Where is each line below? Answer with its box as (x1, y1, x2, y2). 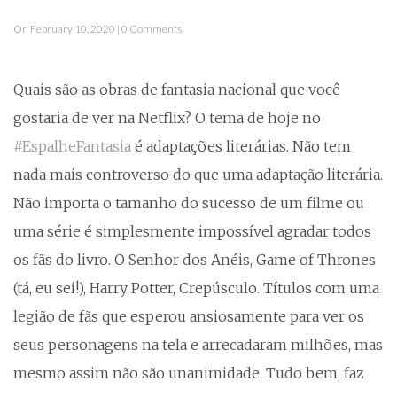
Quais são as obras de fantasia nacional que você (13, 81, 340, 98)
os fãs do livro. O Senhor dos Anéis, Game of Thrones (13, 251, 376, 269)
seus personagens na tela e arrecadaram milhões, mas (13, 336, 383, 354)
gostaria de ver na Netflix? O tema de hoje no (13, 109, 321, 127)
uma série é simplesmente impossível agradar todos (13, 222, 371, 240)
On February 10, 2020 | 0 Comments (13, 22, 182, 35)
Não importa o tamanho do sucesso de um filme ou (13, 194, 364, 212)
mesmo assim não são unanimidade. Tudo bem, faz (13, 364, 364, 382)
